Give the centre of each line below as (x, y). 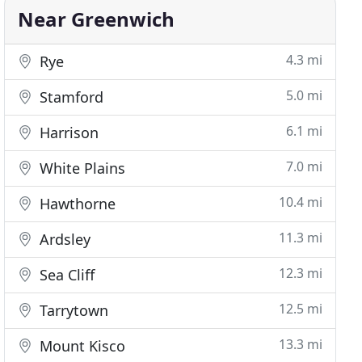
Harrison (67, 133)
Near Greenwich (97, 19)
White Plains (81, 168)
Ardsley (63, 239)
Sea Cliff (65, 275)
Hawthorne (76, 204)
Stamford (70, 97)
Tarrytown (72, 310)
